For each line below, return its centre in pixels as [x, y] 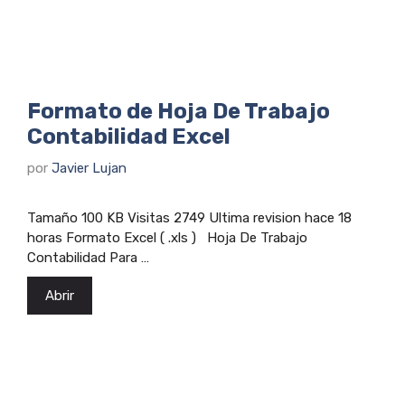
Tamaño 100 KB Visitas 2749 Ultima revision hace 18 [189, 217]
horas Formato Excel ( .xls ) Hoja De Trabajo [167, 237]
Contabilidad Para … [88, 257]
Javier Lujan [89, 168]
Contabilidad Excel [129, 137]
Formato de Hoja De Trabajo [179, 112]
